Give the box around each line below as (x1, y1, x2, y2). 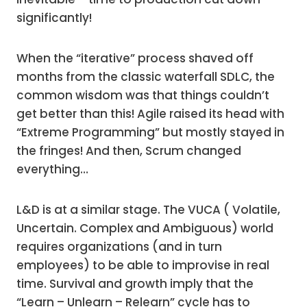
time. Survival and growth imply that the (16, 275, 254, 292)
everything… (16, 161, 88, 177)
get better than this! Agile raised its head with (16, 106, 284, 122)
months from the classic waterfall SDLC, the (16, 69, 275, 85)
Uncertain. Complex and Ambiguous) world (16, 220, 273, 236)
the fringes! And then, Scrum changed (16, 143, 241, 159)
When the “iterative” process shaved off (16, 50, 254, 66)
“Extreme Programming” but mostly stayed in (16, 124, 284, 140)
